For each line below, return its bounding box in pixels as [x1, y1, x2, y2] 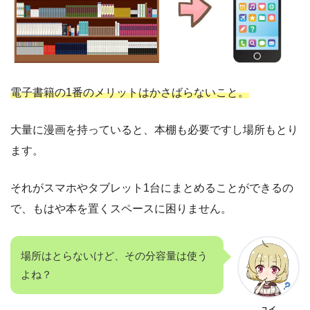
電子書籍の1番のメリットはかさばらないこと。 [10, 86, 249, 98]
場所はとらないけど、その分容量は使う [21, 249, 208, 262]
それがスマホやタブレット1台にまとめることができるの [10, 181, 293, 194]
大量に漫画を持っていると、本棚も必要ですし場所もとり [10, 123, 298, 136]
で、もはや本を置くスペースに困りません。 [10, 202, 232, 215]
